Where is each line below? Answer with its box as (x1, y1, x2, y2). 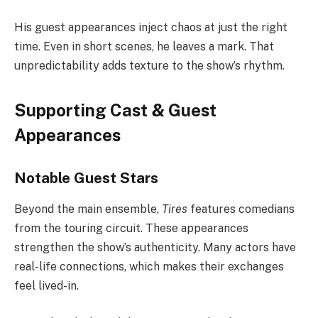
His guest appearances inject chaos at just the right (14, 20, 287, 34)
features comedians (187, 202, 295, 216)
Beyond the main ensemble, (14, 202, 162, 216)
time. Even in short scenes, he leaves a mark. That (14, 39, 274, 53)
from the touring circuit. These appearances (14, 221, 248, 235)
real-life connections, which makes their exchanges (14, 260, 284, 273)
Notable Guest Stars (14, 169, 158, 187)
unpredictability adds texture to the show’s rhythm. (14, 58, 285, 72)
